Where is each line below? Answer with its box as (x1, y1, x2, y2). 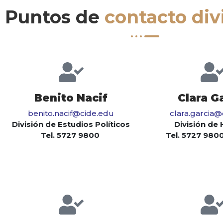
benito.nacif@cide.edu (28, 109, 114, 118)
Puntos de (5, 6, 105, 28)
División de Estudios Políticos (12, 119, 130, 129)
